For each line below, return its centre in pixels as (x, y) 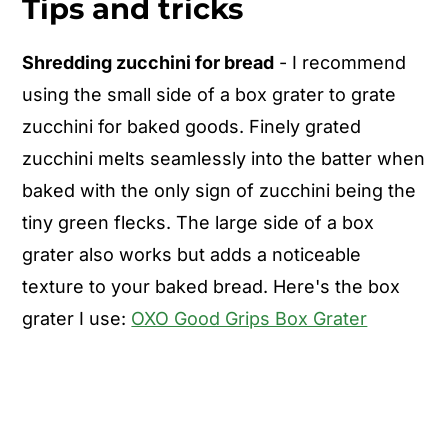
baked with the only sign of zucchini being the (219, 190)
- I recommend (340, 62)
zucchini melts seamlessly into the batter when (224, 158)
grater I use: (77, 318)
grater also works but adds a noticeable (192, 254)
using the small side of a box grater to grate (209, 94)
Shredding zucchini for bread (148, 62)
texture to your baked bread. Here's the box (211, 286)
